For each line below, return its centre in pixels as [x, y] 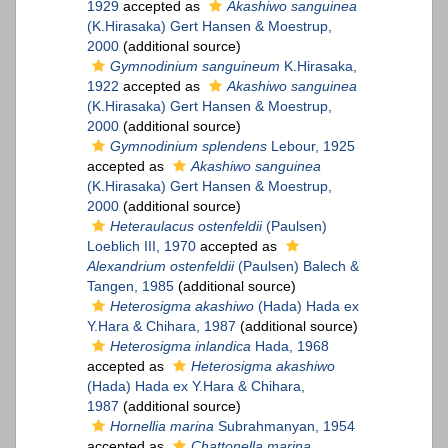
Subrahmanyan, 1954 [284, 426]
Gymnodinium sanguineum [195, 66]
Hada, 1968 [290, 346]
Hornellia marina [162, 426]
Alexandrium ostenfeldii [160, 266]
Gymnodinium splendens [188, 146]
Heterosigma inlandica [180, 346]
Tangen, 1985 [130, 286]
